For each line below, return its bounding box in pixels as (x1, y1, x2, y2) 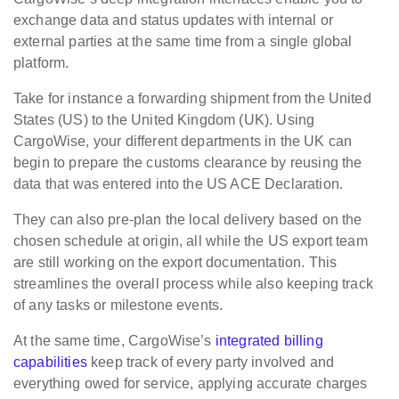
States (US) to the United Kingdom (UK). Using (13, 112, 315, 128)
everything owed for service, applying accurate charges (13, 376, 368, 392)
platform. (13, 55, 69, 71)
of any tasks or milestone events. (13, 297, 224, 313)
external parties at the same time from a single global (13, 34, 353, 50)
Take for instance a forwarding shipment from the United (13, 91, 371, 107)
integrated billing (215, 333, 323, 349)
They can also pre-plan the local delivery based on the (13, 212, 362, 228)
